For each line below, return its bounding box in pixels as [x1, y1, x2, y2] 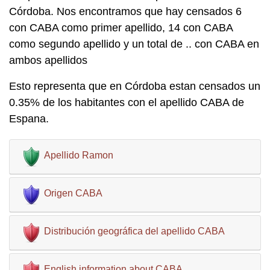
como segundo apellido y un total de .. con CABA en [9, 38, 259, 50]
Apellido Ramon [44, 150, 113, 160]
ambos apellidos [9, 54, 87, 66]
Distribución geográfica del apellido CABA [44, 226, 225, 236]
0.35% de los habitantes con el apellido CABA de [9, 96, 244, 108]
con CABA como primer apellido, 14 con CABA [9, 22, 233, 34]
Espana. [9, 113, 49, 125]
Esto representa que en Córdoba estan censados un [9, 80, 260, 92]
